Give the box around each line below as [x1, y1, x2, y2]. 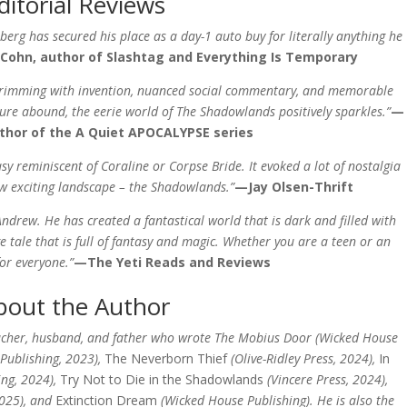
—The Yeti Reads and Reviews [73, 253, 271, 271]
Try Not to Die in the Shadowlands [59, 371, 263, 388]
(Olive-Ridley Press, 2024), [230, 350, 379, 367]
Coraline [100, 157, 149, 174]
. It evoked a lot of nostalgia [241, 157, 401, 174]
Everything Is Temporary [193, 48, 359, 65]
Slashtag [106, 48, 169, 65]
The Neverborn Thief [104, 350, 231, 367]
